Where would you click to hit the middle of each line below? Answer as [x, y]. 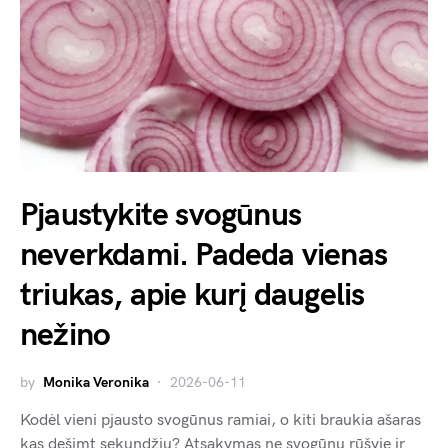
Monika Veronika [96, 383]
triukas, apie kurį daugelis [192, 296]
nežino [65, 336]
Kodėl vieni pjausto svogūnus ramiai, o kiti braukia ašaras [220, 421]
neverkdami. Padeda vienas [204, 256]
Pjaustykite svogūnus [160, 216]
